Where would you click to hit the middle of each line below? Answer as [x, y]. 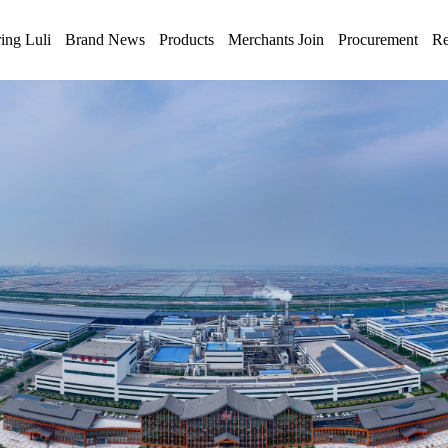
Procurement [377, 39]
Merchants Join [275, 39]
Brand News [104, 39]
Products [186, 39]
